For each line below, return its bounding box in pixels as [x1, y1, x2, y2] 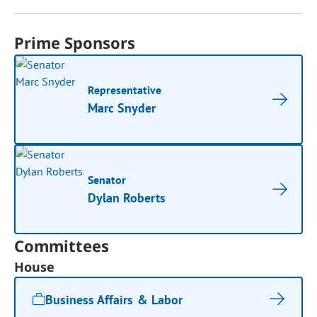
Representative [88, 83, 162, 97]
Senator [88, 173, 127, 187]
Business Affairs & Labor [45, 291, 183, 308]
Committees [14, 235, 110, 256]
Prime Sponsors [14, 32, 136, 53]
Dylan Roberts [88, 190, 166, 206]
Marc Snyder [88, 100, 156, 116]
